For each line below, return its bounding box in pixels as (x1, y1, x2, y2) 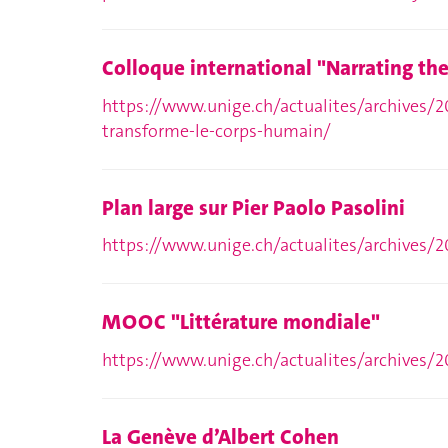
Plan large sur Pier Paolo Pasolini (102, 193, 405, 222)
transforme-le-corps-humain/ (102, 118, 331, 143)
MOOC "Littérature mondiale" (102, 308, 380, 336)
